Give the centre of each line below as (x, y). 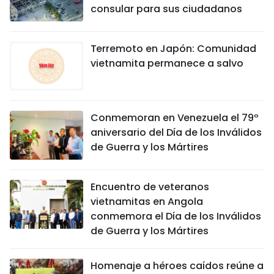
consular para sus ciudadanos (166, 9)
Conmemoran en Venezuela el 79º (175, 118)
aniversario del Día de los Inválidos (176, 132)
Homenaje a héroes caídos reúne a (177, 266)
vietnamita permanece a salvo (167, 63)
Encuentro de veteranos (150, 187)
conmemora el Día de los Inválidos (176, 216)
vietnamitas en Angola (147, 202)
